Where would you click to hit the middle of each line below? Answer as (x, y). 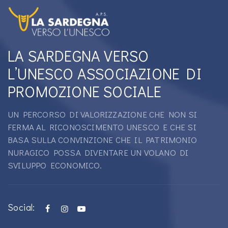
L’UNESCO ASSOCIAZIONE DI (105, 74)
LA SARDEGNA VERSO (78, 56)
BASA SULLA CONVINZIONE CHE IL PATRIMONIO (103, 140)
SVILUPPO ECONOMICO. (55, 165)
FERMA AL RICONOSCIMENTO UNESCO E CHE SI (102, 127)
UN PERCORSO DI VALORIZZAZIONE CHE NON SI (103, 115)
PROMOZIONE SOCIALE (85, 92)
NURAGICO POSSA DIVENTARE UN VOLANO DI (98, 153)
